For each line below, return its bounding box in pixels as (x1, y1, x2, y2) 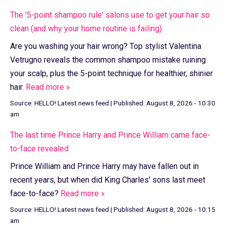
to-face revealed (10, 144, 69, 154)
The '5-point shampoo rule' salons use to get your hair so (10, 10, 210, 20)
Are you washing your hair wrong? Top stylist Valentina (10, 41, 201, 51)
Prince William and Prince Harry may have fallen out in (10, 161, 199, 172)
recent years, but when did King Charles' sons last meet (10, 175, 205, 185)
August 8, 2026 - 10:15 (146, 205, 215, 213)
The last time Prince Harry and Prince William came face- (10, 130, 210, 140)
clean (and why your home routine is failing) (10, 24, 162, 34)
